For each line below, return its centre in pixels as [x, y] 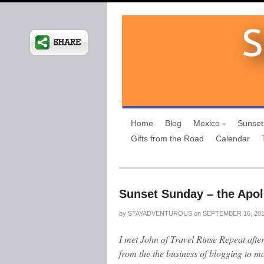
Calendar [233, 138]
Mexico [207, 123]
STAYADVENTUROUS [160, 213]
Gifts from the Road [167, 138]
